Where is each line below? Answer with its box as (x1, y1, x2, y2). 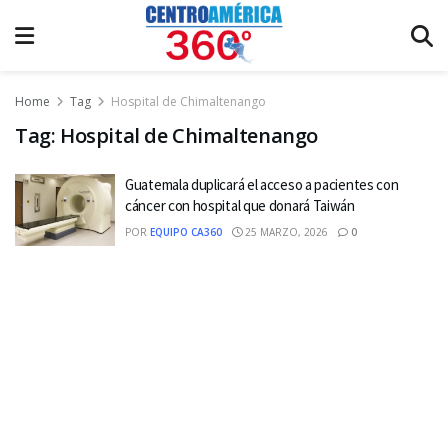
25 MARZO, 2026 (242, 225, 328, 239)
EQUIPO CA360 (150, 225, 222, 239)
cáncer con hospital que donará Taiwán (125, 196, 355, 215)
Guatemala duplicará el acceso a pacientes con (125, 175, 399, 194)
